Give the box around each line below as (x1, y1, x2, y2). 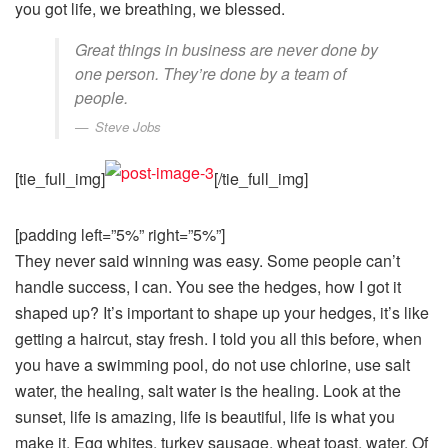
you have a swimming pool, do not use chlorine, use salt (15, 353, 410, 377)
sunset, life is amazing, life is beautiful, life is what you (15, 405, 395, 429)
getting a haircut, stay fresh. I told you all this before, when (15, 327, 422, 351)
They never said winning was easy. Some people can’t (15, 249, 400, 273)
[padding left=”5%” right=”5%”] (15, 223, 225, 247)
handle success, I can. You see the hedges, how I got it (15, 275, 401, 299)
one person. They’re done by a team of (75, 62, 346, 86)
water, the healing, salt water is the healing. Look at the (15, 379, 401, 403)
